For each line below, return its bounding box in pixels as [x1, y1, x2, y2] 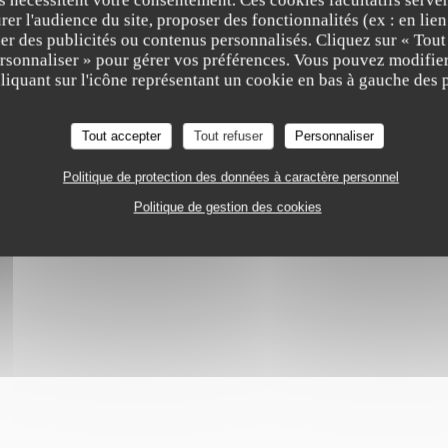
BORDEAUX [24, 9, 122, 26]
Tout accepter [81, 128, 161, 143]
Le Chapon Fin [161, 68, 287, 93]
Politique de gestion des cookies [133, 199, 322, 214]
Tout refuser [193, 128, 263, 143]
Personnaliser [294, 128, 374, 143]
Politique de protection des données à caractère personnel [62, 169, 399, 184]
